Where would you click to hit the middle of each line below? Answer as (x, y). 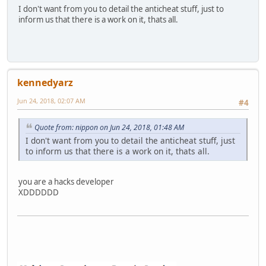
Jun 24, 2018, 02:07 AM (51, 101)
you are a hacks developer (66, 182)
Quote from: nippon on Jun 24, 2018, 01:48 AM (109, 127)
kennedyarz (45, 83)
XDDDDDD (39, 193)
